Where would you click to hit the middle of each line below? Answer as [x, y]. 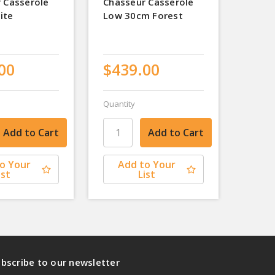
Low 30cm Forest [143, 15]
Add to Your [146, 165]
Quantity [119, 103]
